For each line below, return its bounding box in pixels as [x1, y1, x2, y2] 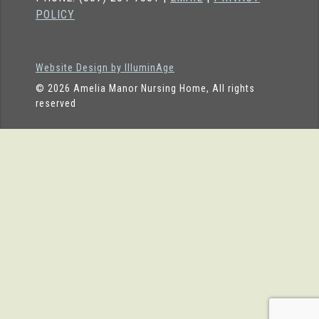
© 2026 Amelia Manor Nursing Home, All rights [36, 83, 255, 94]
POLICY [36, 8, 75, 21]
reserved [36, 98, 76, 109]
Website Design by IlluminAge [36, 62, 174, 73]
